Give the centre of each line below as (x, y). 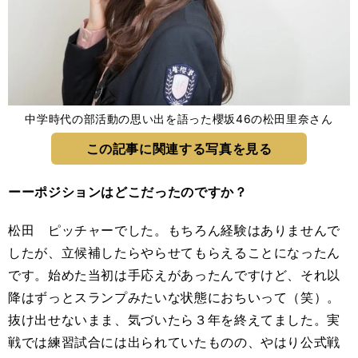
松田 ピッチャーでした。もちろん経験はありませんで (174, 231)
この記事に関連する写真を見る (179, 149)
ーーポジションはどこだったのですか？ (128, 192)
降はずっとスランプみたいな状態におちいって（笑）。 (174, 298)
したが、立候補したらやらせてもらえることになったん (174, 253)
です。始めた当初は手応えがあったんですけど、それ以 (174, 275)
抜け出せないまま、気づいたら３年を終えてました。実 (174, 320)
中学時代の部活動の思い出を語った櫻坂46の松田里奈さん (179, 119)
